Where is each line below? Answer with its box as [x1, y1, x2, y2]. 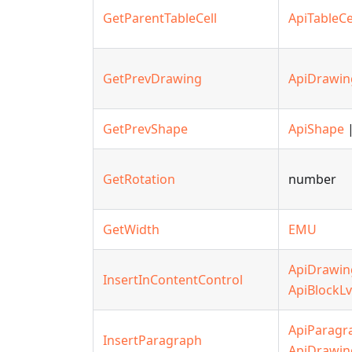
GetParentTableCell [103, 9, 217, 27]
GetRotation [103, 170, 175, 188]
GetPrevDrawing [103, 70, 202, 87]
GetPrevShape [103, 120, 188, 137]
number [288, 170, 336, 188]
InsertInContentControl [103, 271, 243, 288]
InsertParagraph [103, 332, 202, 349]
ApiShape [288, 120, 344, 137]
